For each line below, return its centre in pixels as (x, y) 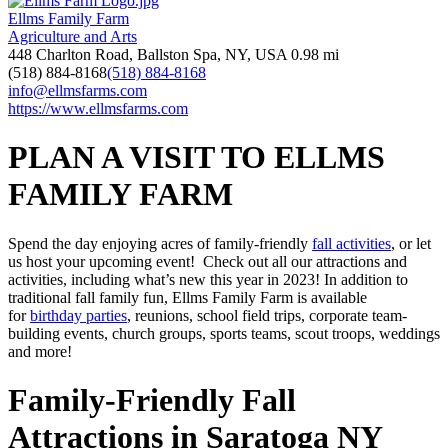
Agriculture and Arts (72, 36)
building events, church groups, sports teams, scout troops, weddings (224, 333)
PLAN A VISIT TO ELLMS (196, 157)
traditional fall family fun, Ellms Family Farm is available (187, 297)
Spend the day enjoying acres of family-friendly (160, 243)
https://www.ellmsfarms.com (98, 108)
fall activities (351, 243)
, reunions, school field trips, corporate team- (267, 315)
